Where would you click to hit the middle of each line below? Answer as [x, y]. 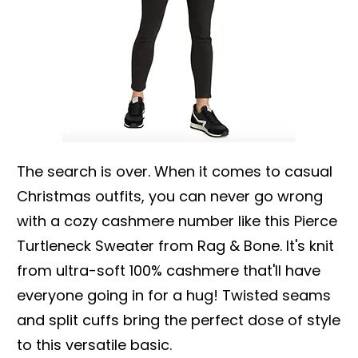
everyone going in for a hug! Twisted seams [174, 295]
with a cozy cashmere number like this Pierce [177, 221]
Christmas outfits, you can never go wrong [170, 196]
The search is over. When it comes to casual [175, 171]
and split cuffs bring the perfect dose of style [179, 320]
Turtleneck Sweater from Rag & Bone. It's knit [175, 245]
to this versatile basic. [94, 344]
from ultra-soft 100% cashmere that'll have [169, 270]
